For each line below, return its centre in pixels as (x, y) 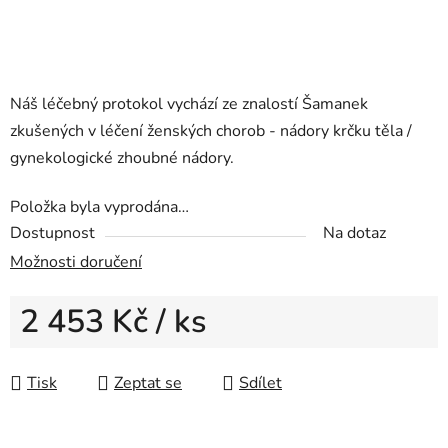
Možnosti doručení (76, 262)
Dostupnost (52, 233)
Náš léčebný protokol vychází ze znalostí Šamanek (189, 104)
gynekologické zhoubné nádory (120, 158)
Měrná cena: (62, 353)
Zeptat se (148, 383)
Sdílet (260, 383)
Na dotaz (354, 233)
